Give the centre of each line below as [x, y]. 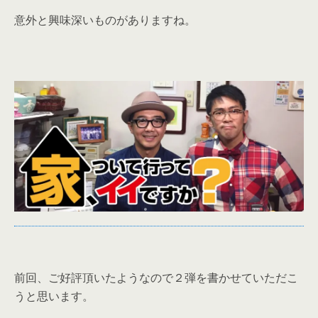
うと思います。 [54, 296]
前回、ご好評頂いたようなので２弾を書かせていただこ [156, 277]
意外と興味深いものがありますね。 [105, 20]
